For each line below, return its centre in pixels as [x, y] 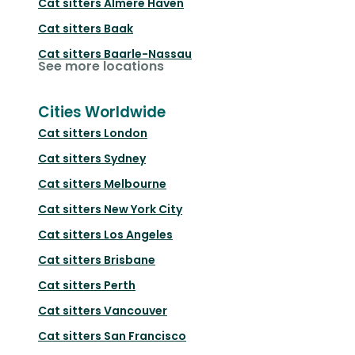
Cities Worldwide [102, 112]
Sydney [125, 158]
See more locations [101, 66]
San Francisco [145, 336]
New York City [143, 209]
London [126, 133]
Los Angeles [138, 234]
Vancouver [136, 310]
